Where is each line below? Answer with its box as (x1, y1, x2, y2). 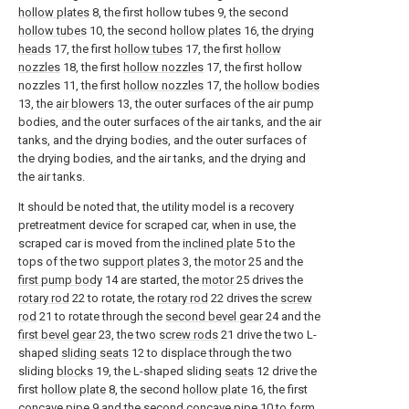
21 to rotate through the (37, 309, 165, 323)
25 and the (246, 255, 303, 268)
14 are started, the (102, 273, 202, 287)
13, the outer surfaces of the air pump (114, 97, 314, 110)
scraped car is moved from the (18, 236, 183, 250)
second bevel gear (165, 309, 263, 323)
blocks (57, 364, 93, 378)
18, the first (60, 60, 123, 74)
